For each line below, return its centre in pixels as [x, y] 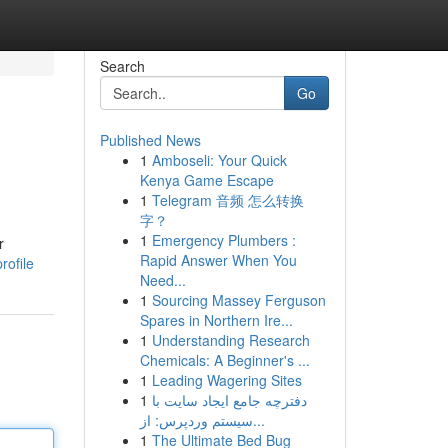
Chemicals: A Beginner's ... [224, 360]
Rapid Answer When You [218, 260]
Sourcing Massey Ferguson [238, 300]
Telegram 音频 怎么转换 [227, 200]
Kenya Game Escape [206, 180]
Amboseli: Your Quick [219, 160]
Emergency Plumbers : [223, 240]
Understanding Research [230, 340]
